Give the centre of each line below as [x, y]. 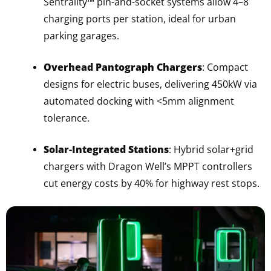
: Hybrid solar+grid [211, 150]
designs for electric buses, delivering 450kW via [150, 84]
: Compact [225, 67]
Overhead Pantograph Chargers [123, 67]
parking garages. [81, 36]
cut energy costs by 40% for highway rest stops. [152, 184]
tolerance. [67, 118]
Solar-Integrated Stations [106, 150]
